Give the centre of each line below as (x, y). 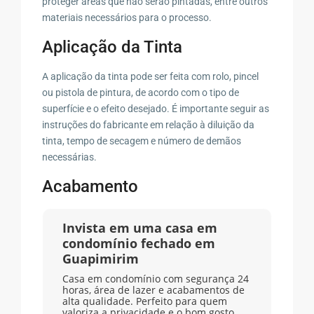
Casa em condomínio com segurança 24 (155, 278)
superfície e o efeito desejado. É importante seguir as (156, 108)
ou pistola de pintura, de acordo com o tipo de (141, 92)
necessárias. (70, 157)
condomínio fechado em (138, 243)
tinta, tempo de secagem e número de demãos (142, 141)
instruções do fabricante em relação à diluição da (149, 124)
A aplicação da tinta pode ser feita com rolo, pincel (151, 76)
